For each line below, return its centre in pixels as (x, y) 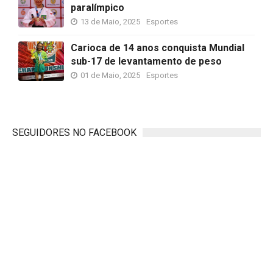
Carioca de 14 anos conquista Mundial (158, 48)
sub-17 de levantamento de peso (146, 61)
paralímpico (97, 8)
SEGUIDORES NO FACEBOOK (74, 133)
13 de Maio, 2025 (110, 22)
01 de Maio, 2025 (110, 75)
